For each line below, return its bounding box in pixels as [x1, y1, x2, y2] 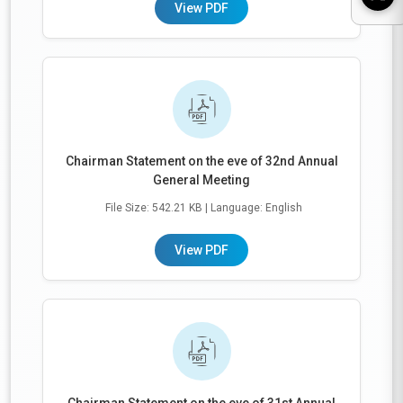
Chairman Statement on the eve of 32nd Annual [65, 154, 338, 169]
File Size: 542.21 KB [105, 201, 205, 215]
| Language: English [205, 201, 302, 215]
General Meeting [153, 173, 250, 188]
